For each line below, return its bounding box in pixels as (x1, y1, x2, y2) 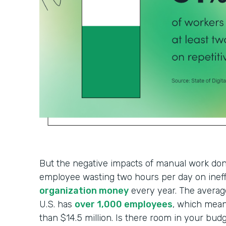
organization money (39, 185, 129, 197)
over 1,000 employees (75, 199, 173, 210)
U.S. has (39, 199, 75, 210)
